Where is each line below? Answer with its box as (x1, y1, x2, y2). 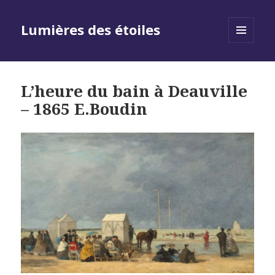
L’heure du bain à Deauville (21, 80, 248, 103)
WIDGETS (228, 63, 265, 74)
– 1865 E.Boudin (21, 98, 148, 120)
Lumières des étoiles (21, 20, 161, 39)
